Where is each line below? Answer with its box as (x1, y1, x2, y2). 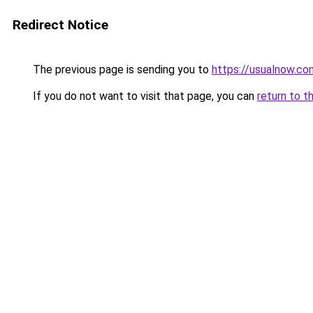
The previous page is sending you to (30, 63, 212, 76)
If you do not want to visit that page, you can (30, 89, 257, 103)
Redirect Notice (13, 17, 108, 33)
